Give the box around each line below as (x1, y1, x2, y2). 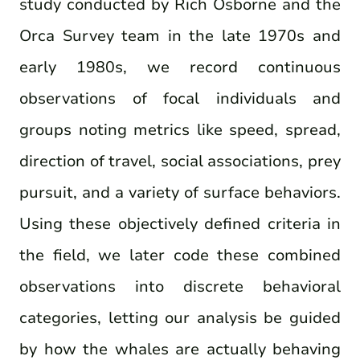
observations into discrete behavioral (19, 276, 341, 298)
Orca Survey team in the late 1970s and (19, 25, 341, 47)
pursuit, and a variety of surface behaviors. (19, 182, 341, 204)
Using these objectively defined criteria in (19, 213, 341, 235)
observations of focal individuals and (19, 88, 341, 110)
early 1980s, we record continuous (19, 56, 341, 79)
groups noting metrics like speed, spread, (19, 119, 341, 141)
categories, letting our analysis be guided (19, 307, 341, 329)
